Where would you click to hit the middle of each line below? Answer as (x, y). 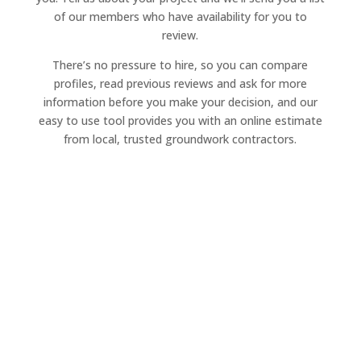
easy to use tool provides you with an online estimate (180, 120)
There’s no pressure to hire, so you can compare (180, 64)
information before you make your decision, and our (180, 102)
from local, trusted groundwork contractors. (180, 139)
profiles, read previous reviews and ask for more (180, 83)
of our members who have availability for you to (180, 16)
